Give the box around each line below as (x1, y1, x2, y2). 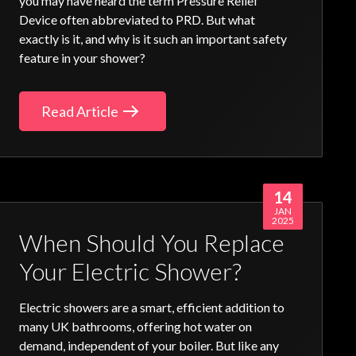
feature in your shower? (19, 50, 146, 65)
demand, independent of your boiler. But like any (19, 338, 280, 353)
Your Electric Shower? (19, 257, 242, 285)
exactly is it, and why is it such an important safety (19, 31, 288, 46)
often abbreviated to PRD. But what (57, 12, 256, 27)
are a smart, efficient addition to (109, 300, 285, 315)
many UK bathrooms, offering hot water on (19, 319, 253, 334)
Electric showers (19, 300, 110, 315)
